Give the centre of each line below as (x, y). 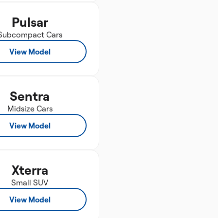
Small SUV (30, 182)
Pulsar (30, 22)
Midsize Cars (30, 109)
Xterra (30, 170)
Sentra (30, 96)
